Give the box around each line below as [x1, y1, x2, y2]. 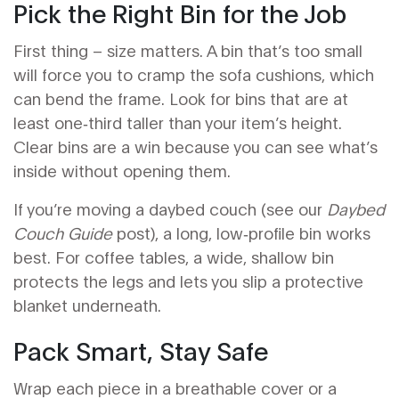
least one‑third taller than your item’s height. [13, 111, 342, 133]
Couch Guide [13, 222, 112, 243]
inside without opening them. [13, 159, 231, 181]
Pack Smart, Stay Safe [13, 333, 268, 366]
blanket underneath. [13, 294, 161, 315]
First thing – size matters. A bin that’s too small [13, 39, 362, 61]
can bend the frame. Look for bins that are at [13, 87, 348, 109]
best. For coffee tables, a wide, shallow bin [13, 246, 334, 267]
